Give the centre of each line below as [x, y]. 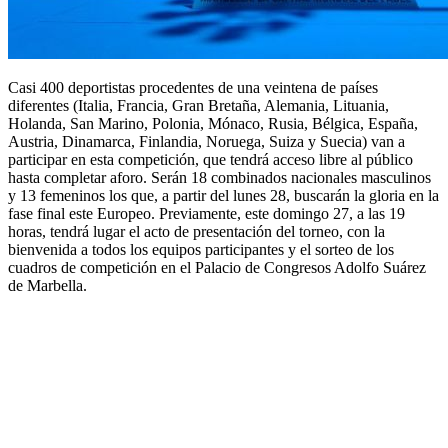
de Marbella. [47, 286]
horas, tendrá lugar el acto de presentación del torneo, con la [196, 232]
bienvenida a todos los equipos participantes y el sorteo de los [201, 250]
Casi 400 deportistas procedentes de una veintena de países [193, 88]
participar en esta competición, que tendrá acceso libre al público [210, 160]
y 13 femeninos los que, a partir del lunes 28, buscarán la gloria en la [223, 196]
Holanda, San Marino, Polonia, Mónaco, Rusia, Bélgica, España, [213, 124]
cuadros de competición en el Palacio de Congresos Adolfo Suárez [217, 268]
